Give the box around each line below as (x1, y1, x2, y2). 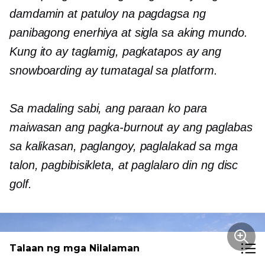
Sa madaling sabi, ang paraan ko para (9, 101, 208, 115)
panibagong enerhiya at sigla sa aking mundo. (9, 25, 248, 39)
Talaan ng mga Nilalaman (9, 243, 140, 254)
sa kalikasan (9, 139, 73, 153)
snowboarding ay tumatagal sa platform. (9, 63, 218, 77)
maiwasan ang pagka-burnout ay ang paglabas (9, 120, 253, 134)
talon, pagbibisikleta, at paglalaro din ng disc (9, 158, 238, 172)
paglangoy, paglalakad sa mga (76, 139, 238, 153)
